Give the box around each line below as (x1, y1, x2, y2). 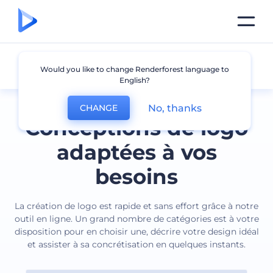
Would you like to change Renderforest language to (40, 65, 229, 74)
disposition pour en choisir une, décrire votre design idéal (14, 226, 259, 237)
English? (119, 76, 150, 85)
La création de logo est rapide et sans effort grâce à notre (15, 200, 258, 211)
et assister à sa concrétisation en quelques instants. (27, 239, 246, 250)
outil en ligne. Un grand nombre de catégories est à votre (14, 213, 259, 224)
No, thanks (147, 102, 202, 114)
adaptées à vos (56, 140, 217, 165)
